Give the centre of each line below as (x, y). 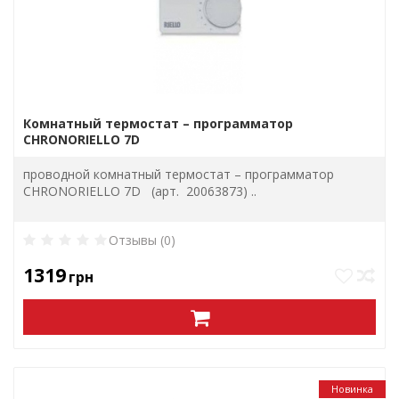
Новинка (352, 389)
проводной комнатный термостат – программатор (179, 174)
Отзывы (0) (142, 240)
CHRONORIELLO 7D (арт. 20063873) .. (140, 191)
